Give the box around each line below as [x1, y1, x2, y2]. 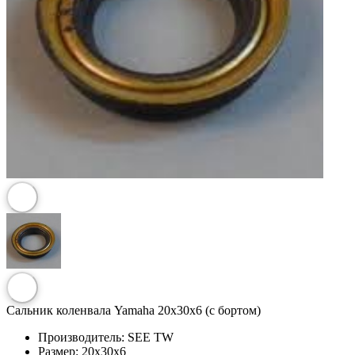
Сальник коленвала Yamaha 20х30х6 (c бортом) [6, 303, 261, 317]
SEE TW [128, 330, 174, 344]
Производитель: [38, 330, 124, 344]
